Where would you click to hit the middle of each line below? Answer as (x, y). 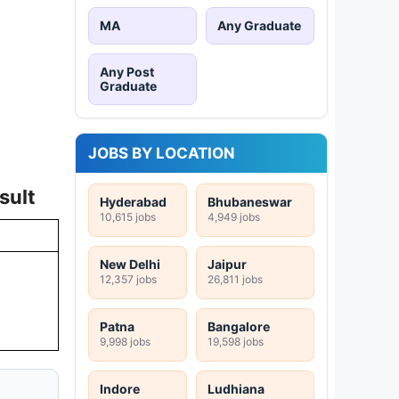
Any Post (127, 71)
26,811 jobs (235, 279)
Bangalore (239, 326)
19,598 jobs (236, 341)
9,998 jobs (125, 341)
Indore (120, 388)
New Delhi (130, 264)
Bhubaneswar (250, 201)
